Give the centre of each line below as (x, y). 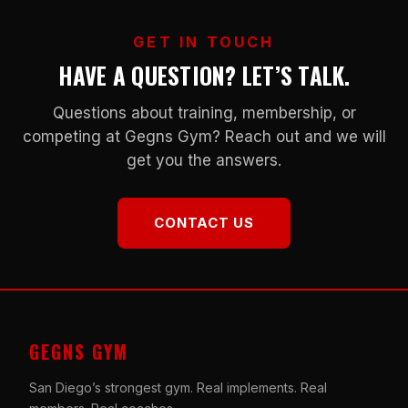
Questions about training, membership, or (204, 112)
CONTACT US (204, 222)
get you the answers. (204, 160)
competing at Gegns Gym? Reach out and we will (204, 136)
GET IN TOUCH (204, 41)
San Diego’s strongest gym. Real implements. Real (178, 387)
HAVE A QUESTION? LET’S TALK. (204, 75)
